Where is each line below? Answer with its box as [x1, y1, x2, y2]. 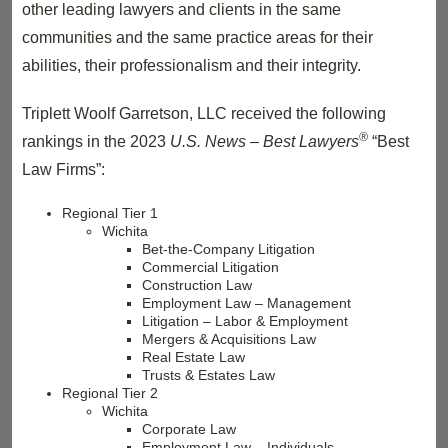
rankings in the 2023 [22, 133, 170, 150]
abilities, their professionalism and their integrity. [22, 57, 361, 74]
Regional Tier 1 [62, 205, 158, 221]
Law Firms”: [22, 161, 105, 178]
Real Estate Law [142, 349, 245, 365]
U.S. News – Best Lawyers [170, 133, 359, 150]
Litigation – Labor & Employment [142, 313, 348, 329]
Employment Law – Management [142, 295, 351, 311]
